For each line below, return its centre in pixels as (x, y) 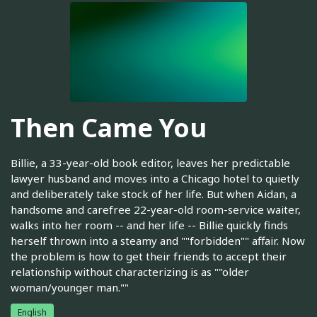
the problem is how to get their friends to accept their (149, 256)
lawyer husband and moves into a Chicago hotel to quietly (155, 178)
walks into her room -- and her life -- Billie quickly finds (149, 225)
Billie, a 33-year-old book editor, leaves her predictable (150, 162)
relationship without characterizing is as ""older (130, 271)
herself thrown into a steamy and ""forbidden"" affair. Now (158, 240)
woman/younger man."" (70, 287)
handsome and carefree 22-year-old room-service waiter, (156, 209)
